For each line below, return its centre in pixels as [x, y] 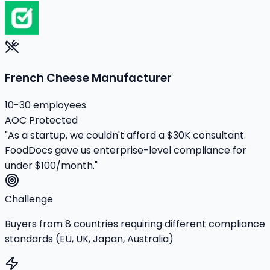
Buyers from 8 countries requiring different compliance [135, 224]
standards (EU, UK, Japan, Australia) [89, 239]
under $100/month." [51, 166]
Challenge [29, 199]
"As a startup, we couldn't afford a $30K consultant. [125, 136]
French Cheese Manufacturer [88, 78]
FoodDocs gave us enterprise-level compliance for [126, 151]
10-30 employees [46, 105]
